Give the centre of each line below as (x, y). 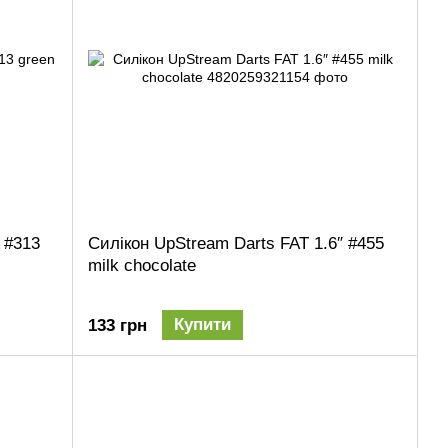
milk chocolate (142, 265)
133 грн (117, 326)
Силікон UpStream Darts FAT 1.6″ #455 (236, 243)
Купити (202, 325)
